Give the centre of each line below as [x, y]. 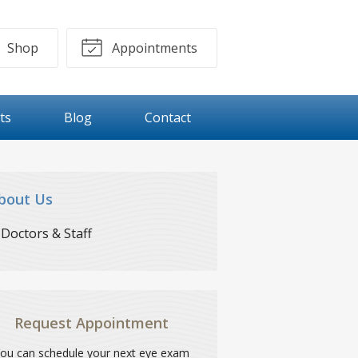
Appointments [153, 48]
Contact [168, 117]
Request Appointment [92, 322]
